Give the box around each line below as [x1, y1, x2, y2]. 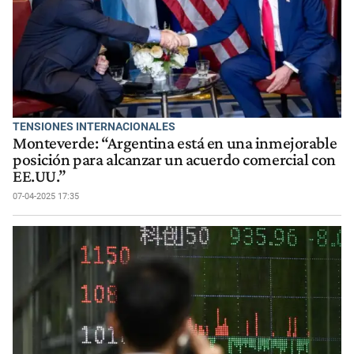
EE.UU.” [13, 166, 66, 186]
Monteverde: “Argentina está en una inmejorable [13, 133, 337, 153]
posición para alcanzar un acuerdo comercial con [13, 149, 336, 169]
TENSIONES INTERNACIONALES [13, 120, 175, 134]
